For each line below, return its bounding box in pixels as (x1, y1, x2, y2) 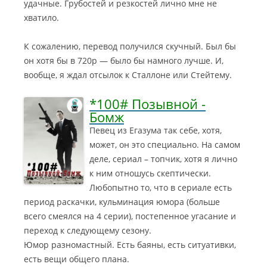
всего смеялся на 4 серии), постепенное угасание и (24, 210, 236, 222)
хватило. (24, 12, 59, 23)
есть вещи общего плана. (24, 253, 129, 265)
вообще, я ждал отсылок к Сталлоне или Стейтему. (24, 69, 232, 80)
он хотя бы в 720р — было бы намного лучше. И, (24, 55, 223, 66)
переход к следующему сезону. (24, 225, 151, 236)
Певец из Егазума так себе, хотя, (89, 125, 222, 136)
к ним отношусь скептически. (89, 167, 211, 179)
